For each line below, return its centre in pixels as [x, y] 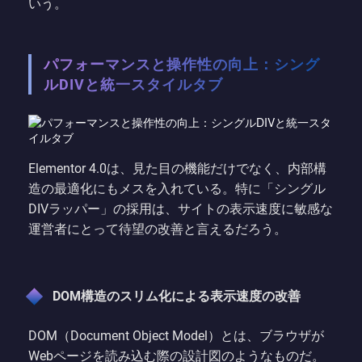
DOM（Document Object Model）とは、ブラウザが [176, 336]
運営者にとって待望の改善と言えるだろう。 [158, 229]
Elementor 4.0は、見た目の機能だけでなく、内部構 [177, 169]
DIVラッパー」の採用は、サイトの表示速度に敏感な [181, 209]
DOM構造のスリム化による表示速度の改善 [177, 297]
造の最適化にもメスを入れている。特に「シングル [177, 189]
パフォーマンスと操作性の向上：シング [182, 65]
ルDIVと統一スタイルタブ [133, 85]
